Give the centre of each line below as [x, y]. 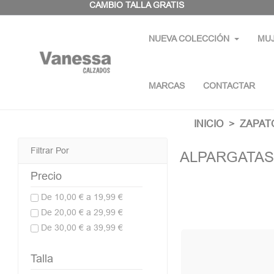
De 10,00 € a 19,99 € [82, 197]
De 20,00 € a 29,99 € [82, 212]
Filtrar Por [50, 150]
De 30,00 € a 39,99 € [82, 228]
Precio [46, 176]
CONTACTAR [229, 86]
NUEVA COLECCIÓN [189, 39]
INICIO [208, 124]
